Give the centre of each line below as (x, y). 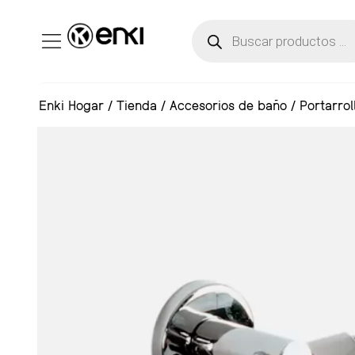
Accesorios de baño (228, 105)
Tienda (137, 105)
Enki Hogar (71, 105)
